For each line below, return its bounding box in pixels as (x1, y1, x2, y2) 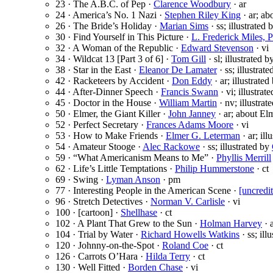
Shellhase (121, 207, 157, 218)
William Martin (159, 97, 217, 108)
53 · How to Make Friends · (55, 130, 166, 141)
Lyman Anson (106, 174, 160, 185)
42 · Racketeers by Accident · (55, 76, 172, 87)
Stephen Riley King (165, 10, 241, 21)
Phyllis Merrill (216, 152, 271, 163)
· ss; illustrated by (200, 141, 272, 152)
